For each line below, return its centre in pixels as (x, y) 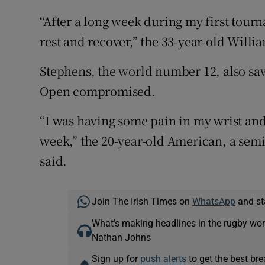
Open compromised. (98, 91)
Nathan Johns (121, 237)
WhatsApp (214, 201)
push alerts (163, 259)
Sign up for (116, 259)
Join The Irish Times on (142, 201)
